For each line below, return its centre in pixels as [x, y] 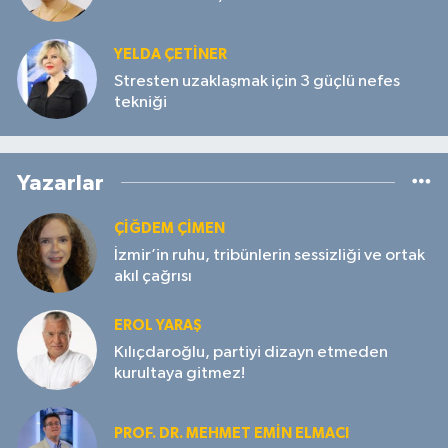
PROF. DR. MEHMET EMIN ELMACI [231, 433]
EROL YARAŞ [158, 326]
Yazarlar [60, 182]
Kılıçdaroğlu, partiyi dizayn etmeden [251, 352]
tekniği [140, 102]
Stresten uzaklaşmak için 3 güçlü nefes [257, 81]
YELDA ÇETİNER [170, 55]
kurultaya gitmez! [179, 373]
